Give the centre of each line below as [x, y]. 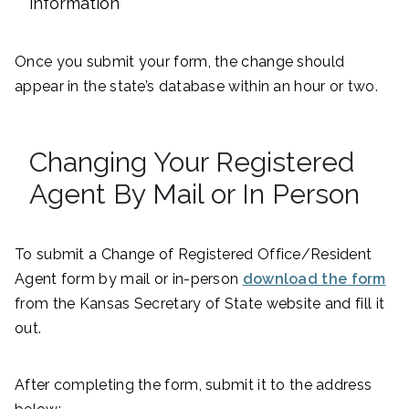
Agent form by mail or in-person [129, 278]
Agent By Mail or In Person [194, 194]
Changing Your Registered [192, 162]
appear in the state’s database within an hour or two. [196, 86]
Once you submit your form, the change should [180, 61]
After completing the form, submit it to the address [194, 384]
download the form [314, 278]
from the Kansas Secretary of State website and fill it [200, 303]
